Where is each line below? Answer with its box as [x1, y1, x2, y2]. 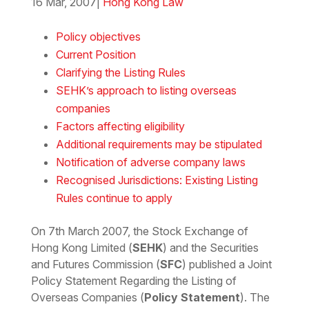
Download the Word [47, 12, 148, 26]
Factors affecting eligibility [55, 119, 185, 134]
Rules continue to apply [55, 191, 172, 206]
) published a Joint [181, 257, 272, 272]
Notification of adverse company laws [55, 155, 246, 170]
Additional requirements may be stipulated [55, 137, 262, 152]
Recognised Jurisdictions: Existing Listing [55, 173, 258, 188]
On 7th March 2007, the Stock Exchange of [30, 224, 248, 239]
